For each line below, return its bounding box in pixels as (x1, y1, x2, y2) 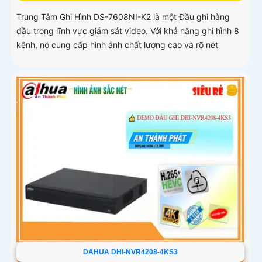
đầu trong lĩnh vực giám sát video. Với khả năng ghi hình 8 (16, 25, 239, 36)
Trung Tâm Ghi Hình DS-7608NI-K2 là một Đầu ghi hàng (16, 11, 230, 22)
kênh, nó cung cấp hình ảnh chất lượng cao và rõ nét (16, 39, 218, 50)
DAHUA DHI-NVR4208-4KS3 (82, 248, 178, 257)
